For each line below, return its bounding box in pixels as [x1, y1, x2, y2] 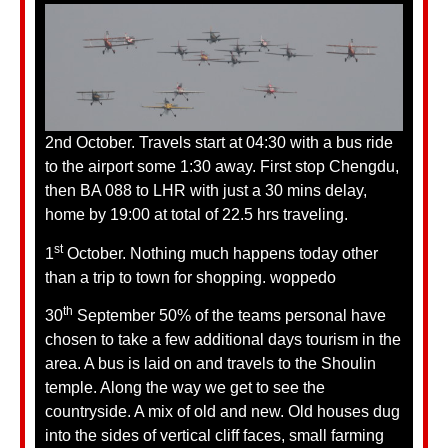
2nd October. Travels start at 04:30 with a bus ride [45, 134, 393, 152]
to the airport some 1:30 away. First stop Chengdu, [45, 158, 399, 176]
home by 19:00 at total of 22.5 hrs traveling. [45, 206, 348, 224]
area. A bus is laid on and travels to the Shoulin [45, 354, 376, 372]
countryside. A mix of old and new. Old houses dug [45, 402, 400, 420]
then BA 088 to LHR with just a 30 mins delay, [45, 182, 367, 200]
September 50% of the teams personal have [73, 306, 386, 324]
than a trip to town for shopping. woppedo [45, 268, 336, 286]
